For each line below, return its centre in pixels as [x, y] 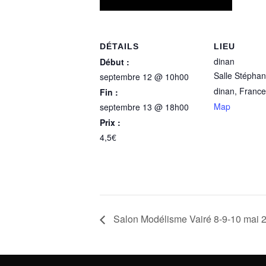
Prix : [110, 122]
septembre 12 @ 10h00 [144, 77]
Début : [115, 62]
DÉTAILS [119, 46]
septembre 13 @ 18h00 [144, 107]
